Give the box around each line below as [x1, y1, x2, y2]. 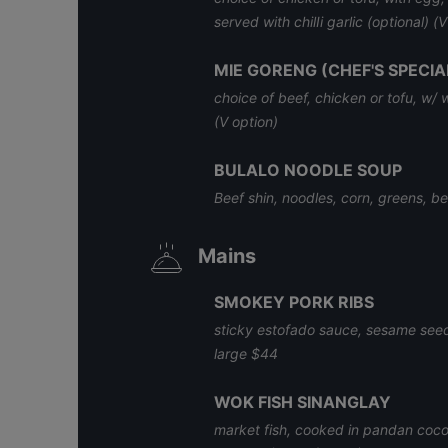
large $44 [214, 345, 278, 362]
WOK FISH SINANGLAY [214, 392, 391, 412]
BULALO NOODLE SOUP [214, 160, 402, 180]
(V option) [214, 113, 278, 130]
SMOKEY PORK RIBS [214, 292, 374, 312]
